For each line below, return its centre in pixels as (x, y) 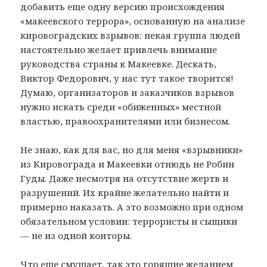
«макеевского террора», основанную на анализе (133, 21)
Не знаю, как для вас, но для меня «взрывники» (132, 149)
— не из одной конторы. (76, 235)
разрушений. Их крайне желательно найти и (125, 192)
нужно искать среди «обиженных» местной (121, 106)
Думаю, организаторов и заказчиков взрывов (128, 92)
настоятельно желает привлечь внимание (119, 49)
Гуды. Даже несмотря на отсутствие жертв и (125, 178)
